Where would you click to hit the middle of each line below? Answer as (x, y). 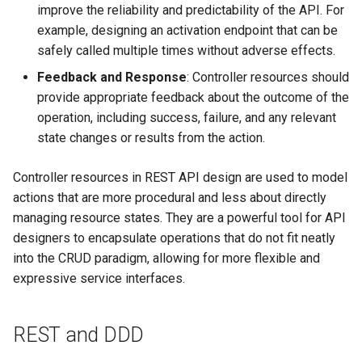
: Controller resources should (268, 78)
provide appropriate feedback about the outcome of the (193, 98)
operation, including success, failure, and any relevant (187, 118)
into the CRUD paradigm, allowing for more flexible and (166, 259)
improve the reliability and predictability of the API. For (191, 11)
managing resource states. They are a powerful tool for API (179, 218)
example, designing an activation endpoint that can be (187, 31)
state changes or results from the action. (151, 138)
